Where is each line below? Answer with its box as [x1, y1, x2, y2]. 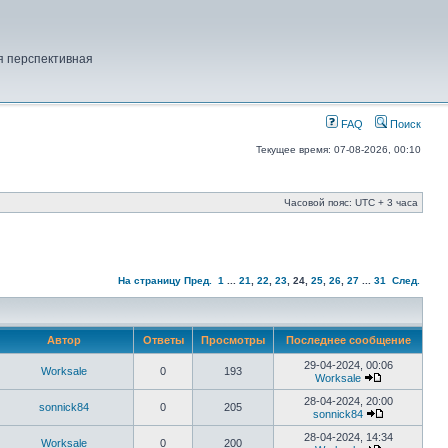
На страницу [118, 275, 181, 286]
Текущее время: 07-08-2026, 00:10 [256, 144, 421, 155]
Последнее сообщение [282, 334, 414, 346]
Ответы [139, 334, 187, 346]
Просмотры [198, 334, 268, 346]
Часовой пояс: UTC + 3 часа [284, 197, 418, 208]
